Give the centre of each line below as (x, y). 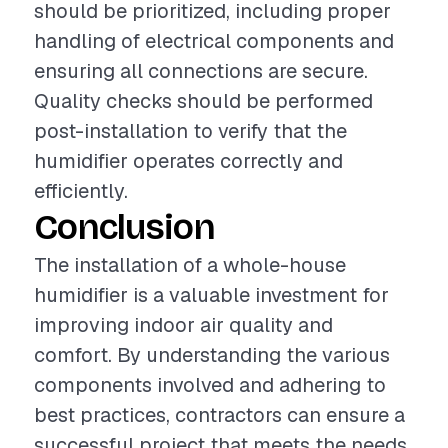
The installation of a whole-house (190, 265)
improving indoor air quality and (183, 325)
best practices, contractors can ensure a (219, 415)
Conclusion (124, 227)
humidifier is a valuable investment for (211, 295)
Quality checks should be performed (203, 101)
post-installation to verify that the (190, 131)
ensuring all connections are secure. (201, 71)
